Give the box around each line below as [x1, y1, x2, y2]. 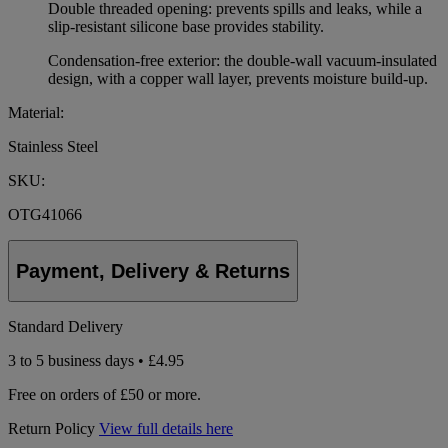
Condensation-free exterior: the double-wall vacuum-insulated [48, 51, 437, 69]
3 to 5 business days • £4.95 [8, 352, 184, 370]
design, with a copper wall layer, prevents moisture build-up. [48, 69, 428, 87]
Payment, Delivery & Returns [16, 259, 290, 282]
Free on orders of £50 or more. [8, 386, 201, 404]
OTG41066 [8, 205, 82, 223]
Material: [8, 103, 64, 121]
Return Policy [8, 420, 95, 438]
